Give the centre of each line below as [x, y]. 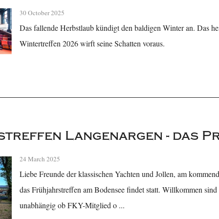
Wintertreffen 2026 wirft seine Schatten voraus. [92, 44]
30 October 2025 [42, 13]
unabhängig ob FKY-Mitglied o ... [72, 205]
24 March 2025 [40, 159]
